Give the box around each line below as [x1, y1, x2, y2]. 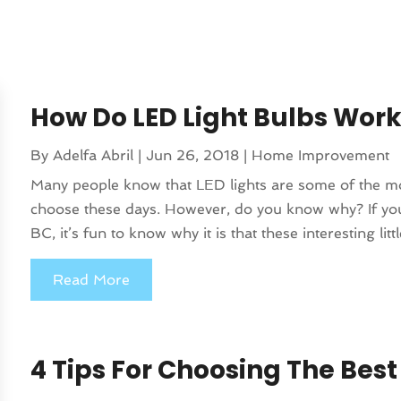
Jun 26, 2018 [146, 147, 240, 165]
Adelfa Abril [53, 147, 134, 165]
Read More [53, 271, 131, 289]
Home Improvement [252, 147, 390, 165]
